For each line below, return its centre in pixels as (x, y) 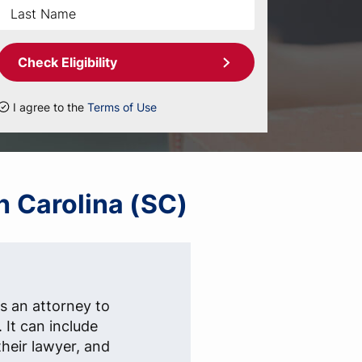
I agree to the (50, 107)
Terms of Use (122, 107)
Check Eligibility (67, 62)
